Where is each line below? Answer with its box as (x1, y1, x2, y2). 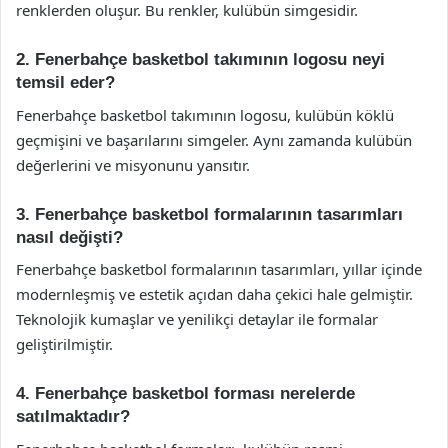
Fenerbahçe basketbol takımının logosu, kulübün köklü (16, 104, 394, 125)
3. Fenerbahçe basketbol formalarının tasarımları (16, 204, 403, 224)
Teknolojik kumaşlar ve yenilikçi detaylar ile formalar (16, 309, 378, 329)
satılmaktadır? (16, 407, 130, 426)
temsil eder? (16, 73, 115, 92)
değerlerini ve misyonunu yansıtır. (16, 154, 250, 175)
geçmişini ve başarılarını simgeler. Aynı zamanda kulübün (16, 129, 412, 150)
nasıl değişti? (16, 227, 123, 247)
